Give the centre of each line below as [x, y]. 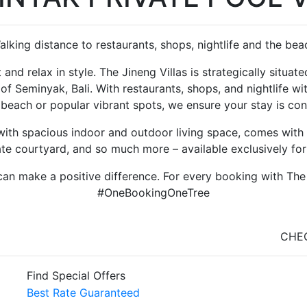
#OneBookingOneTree [153, 193]
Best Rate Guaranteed [83, 293]
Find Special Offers [76, 275]
